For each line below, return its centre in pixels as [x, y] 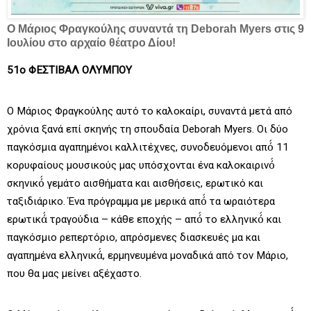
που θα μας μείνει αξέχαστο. [74, 274]
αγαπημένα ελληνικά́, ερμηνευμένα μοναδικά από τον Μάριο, [148, 256]
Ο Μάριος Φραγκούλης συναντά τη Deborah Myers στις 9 [155, 28]
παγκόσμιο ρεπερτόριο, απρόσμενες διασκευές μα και [134, 238]
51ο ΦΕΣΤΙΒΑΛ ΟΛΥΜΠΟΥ [69, 70]
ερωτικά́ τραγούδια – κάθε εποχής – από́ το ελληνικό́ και [144, 220]
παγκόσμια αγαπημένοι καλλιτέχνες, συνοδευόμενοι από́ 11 [148, 148]
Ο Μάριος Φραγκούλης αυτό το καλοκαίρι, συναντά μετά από [150, 111]
